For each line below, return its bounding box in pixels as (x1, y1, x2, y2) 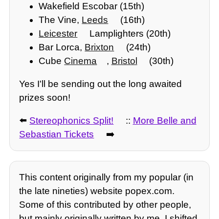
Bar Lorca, (39, 42, 85, 52)
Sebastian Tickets (19, 129, 94, 140)
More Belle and (132, 115, 197, 126)
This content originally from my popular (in (19, 172, 194, 182)
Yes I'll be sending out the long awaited (19, 78, 182, 89)
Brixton (85, 42, 114, 52)
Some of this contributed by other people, (19, 199, 192, 210)
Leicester (39, 28, 78, 39)
